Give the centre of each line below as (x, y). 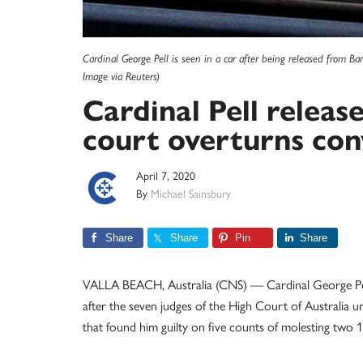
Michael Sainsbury (191, 194)
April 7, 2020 (166, 176)
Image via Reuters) (121, 76)
